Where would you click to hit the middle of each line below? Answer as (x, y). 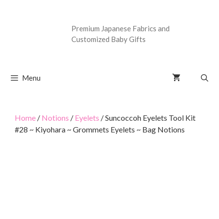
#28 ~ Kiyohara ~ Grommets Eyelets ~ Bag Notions (100, 129)
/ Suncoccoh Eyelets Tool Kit (147, 117)
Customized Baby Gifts (108, 39)
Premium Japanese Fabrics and (120, 29)
